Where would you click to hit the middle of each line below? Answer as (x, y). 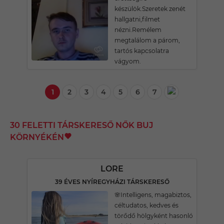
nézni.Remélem (138, 30)
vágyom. (128, 61)
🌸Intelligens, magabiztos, (153, 195)
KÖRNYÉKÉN (37, 137)
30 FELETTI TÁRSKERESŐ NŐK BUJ (81, 125)
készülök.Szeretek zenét (150, 9)
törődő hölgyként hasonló (154, 216)
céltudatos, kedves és (146, 205)
